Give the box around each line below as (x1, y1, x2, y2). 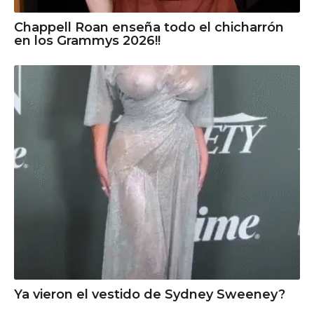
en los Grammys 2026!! (14, 33, 161, 49)
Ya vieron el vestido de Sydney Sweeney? (14, 286, 285, 302)
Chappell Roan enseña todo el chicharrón (14, 20, 284, 36)
